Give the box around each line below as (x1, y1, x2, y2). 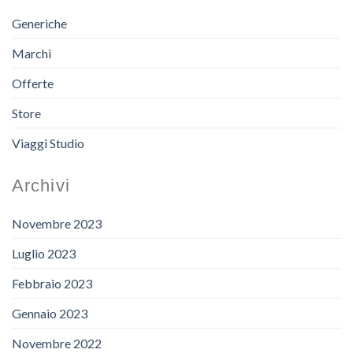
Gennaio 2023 (12, 305, 87, 321)
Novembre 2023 (12, 215, 102, 231)
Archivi (12, 175, 70, 195)
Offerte (12, 75, 54, 91)
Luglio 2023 (12, 245, 76, 261)
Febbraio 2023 (12, 275, 92, 291)
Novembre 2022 (12, 335, 102, 351)
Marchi (12, 45, 51, 61)
